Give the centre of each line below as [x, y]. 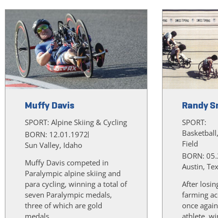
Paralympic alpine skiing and [73, 173]
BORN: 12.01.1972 [56, 135]
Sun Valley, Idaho [54, 145]
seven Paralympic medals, [68, 195]
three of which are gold [64, 206]
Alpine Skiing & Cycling [89, 122]
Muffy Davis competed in [67, 163]
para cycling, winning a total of [76, 184]
